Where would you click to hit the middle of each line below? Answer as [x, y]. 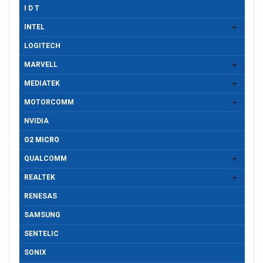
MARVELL [41, 65]
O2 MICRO [42, 140]
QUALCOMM [45, 159]
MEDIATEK [42, 84]
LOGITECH [42, 46]
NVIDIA [36, 121]
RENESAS [41, 196]
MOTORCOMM [49, 102]
